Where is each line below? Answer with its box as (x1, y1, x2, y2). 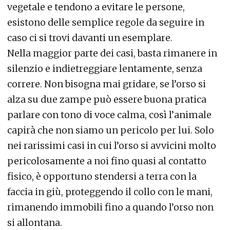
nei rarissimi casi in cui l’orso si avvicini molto (7, 139, 216, 151)
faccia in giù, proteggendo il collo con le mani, (7, 185, 213, 198)
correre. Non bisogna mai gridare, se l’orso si (7, 78, 206, 90)
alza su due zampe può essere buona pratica (7, 93, 206, 105)
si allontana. (7, 216, 64, 228)
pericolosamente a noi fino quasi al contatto (7, 155, 206, 167)
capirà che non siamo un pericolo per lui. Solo (7, 124, 214, 136)
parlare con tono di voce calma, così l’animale (7, 108, 212, 121)
